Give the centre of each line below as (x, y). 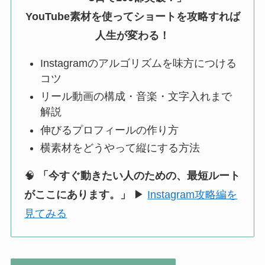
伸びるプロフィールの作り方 (110, 130)
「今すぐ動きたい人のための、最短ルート (139, 176)
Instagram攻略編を (193, 195)
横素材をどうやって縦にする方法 (120, 148)
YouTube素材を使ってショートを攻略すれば (132, 17)
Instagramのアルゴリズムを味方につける (139, 64)
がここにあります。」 (78, 195)
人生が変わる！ (132, 36)
